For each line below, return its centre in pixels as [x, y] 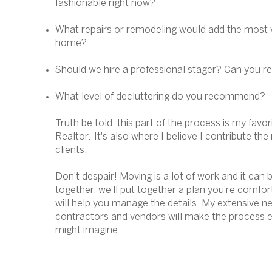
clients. [71, 150]
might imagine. [88, 230]
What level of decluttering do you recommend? [160, 97]
